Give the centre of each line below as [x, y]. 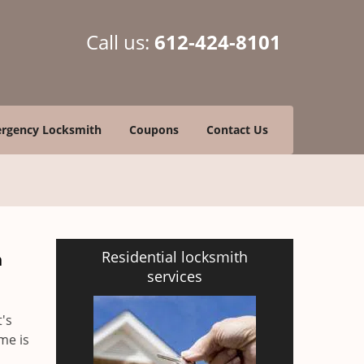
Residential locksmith [174, 257]
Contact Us [237, 130]
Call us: [120, 42]
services [174, 276]
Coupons [154, 130]
